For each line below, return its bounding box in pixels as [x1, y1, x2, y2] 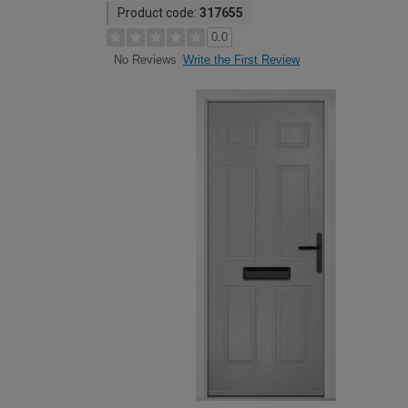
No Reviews [113, 53, 177, 67]
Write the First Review [183, 53, 300, 66]
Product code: [117, 5, 199, 20]
